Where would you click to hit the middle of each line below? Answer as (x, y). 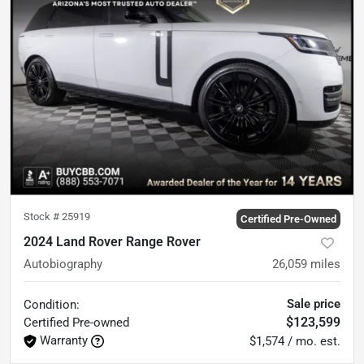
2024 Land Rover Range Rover (112, 242)
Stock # (43, 217)
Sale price (314, 304)
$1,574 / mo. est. (295, 342)
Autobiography (63, 264)
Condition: (52, 305)
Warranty (64, 341)
